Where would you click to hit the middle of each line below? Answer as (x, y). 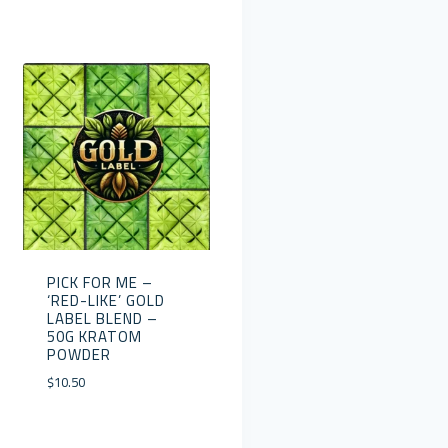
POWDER (78, 354)
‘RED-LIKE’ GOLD (105, 300)
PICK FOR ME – (99, 282)
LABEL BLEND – (102, 318)
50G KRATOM (94, 336)
